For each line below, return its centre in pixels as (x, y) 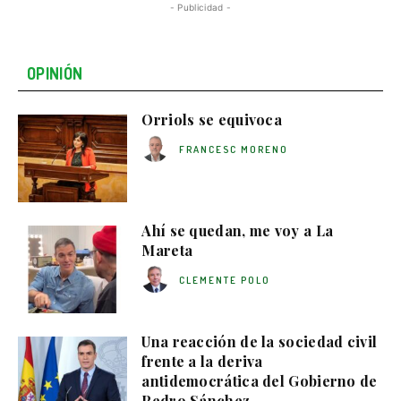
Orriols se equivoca (212, 119)
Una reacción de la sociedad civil (260, 341)
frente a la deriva (202, 361)
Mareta (167, 250)
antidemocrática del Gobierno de (260, 380)
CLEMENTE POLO (224, 281)
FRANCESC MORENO (233, 150)
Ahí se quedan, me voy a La (238, 230)
